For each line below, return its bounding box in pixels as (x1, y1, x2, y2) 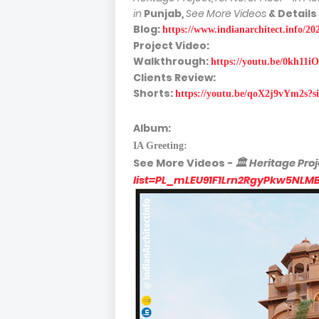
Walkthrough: (133, 54, 211, 68)
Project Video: (133, 38, 211, 53)
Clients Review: (133, 70, 218, 85)
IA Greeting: (133, 140, 190, 151)
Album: (133, 121, 173, 135)
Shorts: (133, 86, 173, 100)
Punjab (144, 6, 182, 21)
